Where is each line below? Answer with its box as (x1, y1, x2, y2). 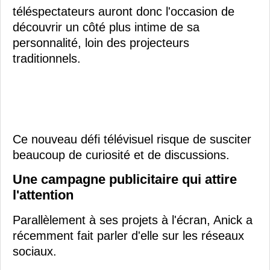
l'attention (13, 187, 74, 203)
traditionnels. (13, 52, 81, 66)
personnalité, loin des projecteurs (13, 36, 189, 50)
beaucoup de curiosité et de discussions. (13, 148, 230, 162)
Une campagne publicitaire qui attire (13, 172, 237, 187)
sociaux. (13, 245, 57, 259)
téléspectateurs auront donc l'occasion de (13, 5, 234, 19)
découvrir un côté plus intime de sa (13, 20, 199, 34)
